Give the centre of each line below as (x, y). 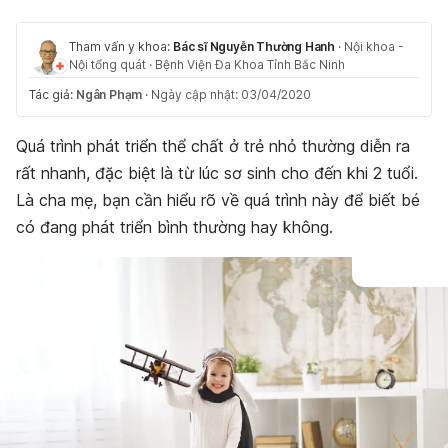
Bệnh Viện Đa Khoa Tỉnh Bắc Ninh (250, 64)
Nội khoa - (374, 46)
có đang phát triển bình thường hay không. (174, 227)
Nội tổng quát (107, 64)
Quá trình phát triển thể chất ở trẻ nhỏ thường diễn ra (213, 146)
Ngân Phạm (109, 94)
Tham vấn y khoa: (121, 46)
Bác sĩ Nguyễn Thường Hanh (254, 46)
